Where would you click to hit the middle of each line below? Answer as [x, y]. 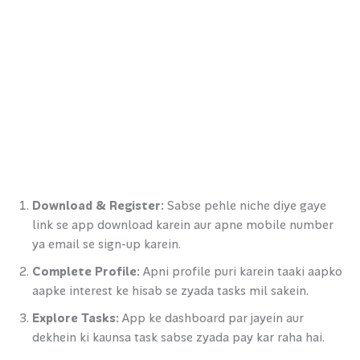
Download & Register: [98, 206]
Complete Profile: [86, 272]
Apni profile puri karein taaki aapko [241, 272]
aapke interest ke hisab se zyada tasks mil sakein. [170, 291]
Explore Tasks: [76, 318]
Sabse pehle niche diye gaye [245, 206]
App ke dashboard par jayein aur [211, 318]
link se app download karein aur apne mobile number [183, 225]
